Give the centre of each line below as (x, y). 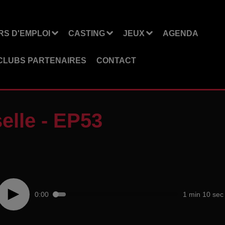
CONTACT (116, 60)
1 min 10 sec (203, 194)
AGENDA (180, 33)
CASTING (86, 33)
